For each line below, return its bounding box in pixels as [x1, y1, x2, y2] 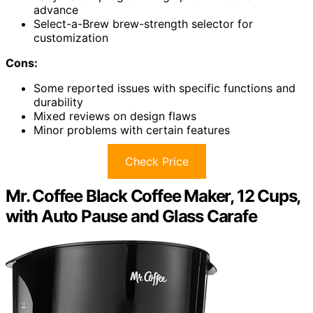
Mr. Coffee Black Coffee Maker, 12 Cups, [6, 186, 300, 207]
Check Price [124, 154, 189, 169]
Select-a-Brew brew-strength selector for [34, 17, 253, 31]
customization [34, 31, 108, 45]
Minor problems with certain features [34, 123, 230, 138]
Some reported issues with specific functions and [34, 81, 296, 96]
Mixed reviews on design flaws [34, 109, 196, 124]
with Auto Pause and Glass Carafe [6, 206, 257, 227]
